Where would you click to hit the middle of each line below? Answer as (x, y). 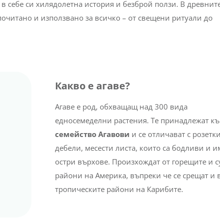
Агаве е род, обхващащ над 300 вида (121, 106)
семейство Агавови (92, 134)
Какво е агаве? (92, 85)
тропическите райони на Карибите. (119, 189)
